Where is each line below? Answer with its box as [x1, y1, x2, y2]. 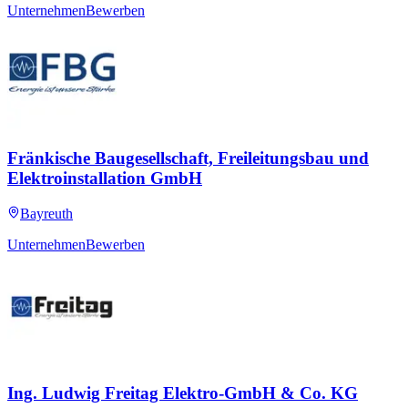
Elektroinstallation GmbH [7, 168, 202, 189]
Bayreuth [20, 205, 73, 221]
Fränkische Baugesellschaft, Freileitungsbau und [7, 148, 369, 168]
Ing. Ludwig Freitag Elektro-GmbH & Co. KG [7, 382, 358, 403]
